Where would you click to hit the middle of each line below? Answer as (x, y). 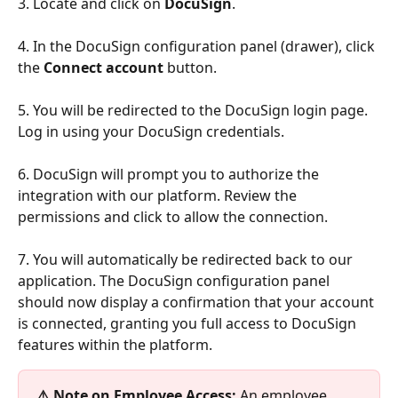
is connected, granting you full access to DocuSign (189, 323)
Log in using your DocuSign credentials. (151, 131)
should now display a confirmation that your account (198, 302)
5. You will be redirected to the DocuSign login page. (195, 110)
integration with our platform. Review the (159, 195)
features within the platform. (115, 344)
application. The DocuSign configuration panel (175, 280)
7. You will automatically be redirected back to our (187, 259)
